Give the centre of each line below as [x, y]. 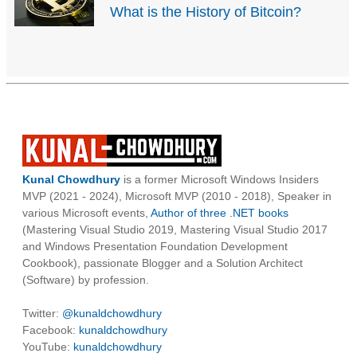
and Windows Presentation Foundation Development [155, 247]
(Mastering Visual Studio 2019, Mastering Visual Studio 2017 [175, 230]
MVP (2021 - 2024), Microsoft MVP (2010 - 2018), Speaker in [177, 196]
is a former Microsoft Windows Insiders [220, 180]
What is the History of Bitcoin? [206, 12]
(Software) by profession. [86, 280]
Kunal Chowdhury [71, 180]
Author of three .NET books [220, 213]
